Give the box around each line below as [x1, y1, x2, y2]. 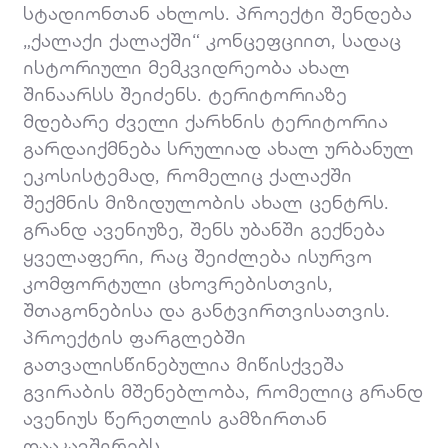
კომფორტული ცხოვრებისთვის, [23, 271, 334, 294]
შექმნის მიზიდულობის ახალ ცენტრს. [23, 190, 390, 213]
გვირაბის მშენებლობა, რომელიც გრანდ [23, 379, 424, 402]
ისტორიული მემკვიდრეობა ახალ [23, 55, 351, 78]
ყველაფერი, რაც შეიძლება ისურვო [23, 244, 373, 267]
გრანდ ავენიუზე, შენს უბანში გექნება [23, 217, 386, 240]
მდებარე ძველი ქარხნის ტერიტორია [23, 109, 389, 132]
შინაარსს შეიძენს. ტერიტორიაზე [23, 82, 348, 105]
